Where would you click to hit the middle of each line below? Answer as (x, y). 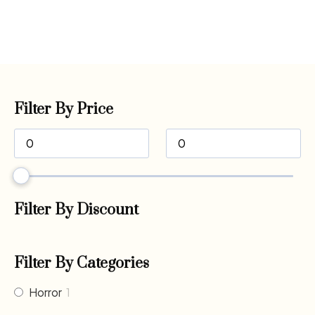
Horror (45, 292)
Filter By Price (64, 109)
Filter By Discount (76, 210)
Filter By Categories (82, 263)
